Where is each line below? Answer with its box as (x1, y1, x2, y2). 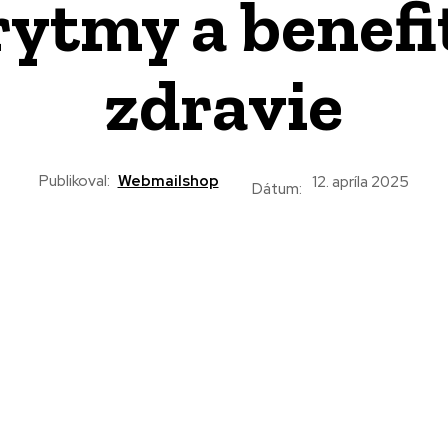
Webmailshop (117, 171, 219, 192)
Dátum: (251, 178, 302, 199)
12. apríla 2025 (311, 172, 409, 193)
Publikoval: (38, 171, 110, 192)
